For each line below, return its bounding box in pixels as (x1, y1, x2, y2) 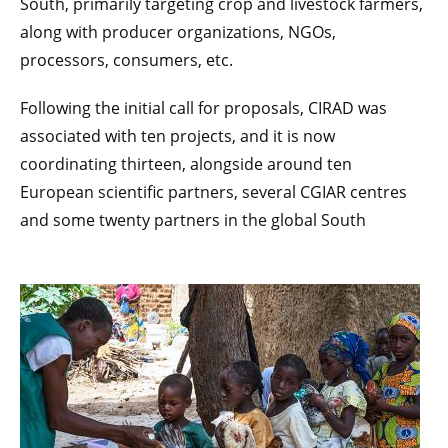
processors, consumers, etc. (20, 49, 233, 72)
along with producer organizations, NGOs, (20, 21, 336, 44)
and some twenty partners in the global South (20, 209, 366, 232)
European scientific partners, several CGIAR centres (20, 181, 407, 204)
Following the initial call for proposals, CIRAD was (20, 97, 387, 120)
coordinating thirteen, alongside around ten (20, 153, 352, 176)
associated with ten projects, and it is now (20, 125, 335, 148)
